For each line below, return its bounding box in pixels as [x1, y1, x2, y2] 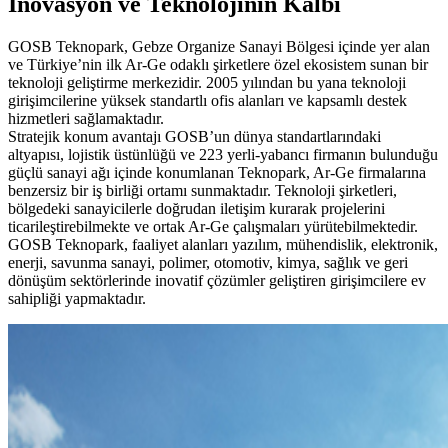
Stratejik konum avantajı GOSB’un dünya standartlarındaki [8, 127, 381, 145]
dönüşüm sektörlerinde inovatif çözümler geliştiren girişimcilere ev [8, 271, 426, 289]
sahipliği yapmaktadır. [8, 289, 146, 307]
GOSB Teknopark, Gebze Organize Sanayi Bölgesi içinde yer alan [8, 37, 430, 55]
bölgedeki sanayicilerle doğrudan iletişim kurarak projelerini [8, 199, 385, 217]
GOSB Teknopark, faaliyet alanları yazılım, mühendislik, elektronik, [8, 235, 438, 253]
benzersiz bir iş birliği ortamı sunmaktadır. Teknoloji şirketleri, [8, 181, 397, 199]
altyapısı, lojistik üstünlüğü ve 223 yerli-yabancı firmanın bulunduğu [8, 145, 438, 163]
